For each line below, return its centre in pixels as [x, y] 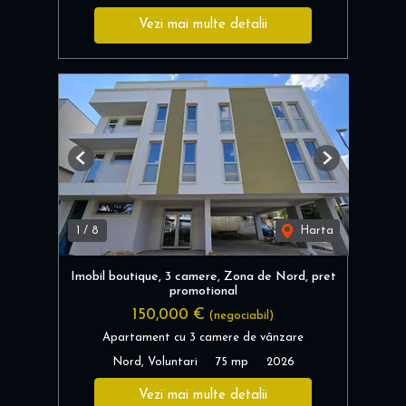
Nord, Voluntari [155, 362]
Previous [103, 165]
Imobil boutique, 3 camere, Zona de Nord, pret [203, 276]
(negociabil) [242, 315]
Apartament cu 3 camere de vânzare [203, 337]
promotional [203, 291]
